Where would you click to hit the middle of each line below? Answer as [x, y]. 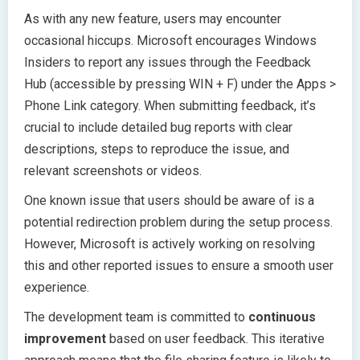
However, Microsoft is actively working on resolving [170, 244]
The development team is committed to [136, 317]
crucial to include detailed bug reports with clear [158, 128]
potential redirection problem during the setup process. [178, 223]
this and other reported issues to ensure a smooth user [179, 266]
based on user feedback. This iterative [215, 339]
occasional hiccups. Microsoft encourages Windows [170, 41]
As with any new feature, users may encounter [153, 19]
